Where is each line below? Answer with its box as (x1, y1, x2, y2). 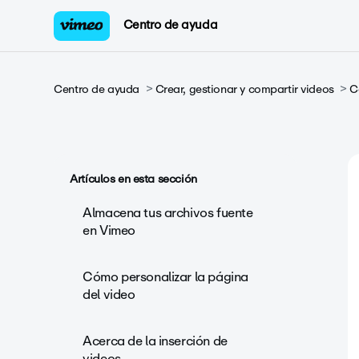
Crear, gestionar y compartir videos (155, 79, 334, 99)
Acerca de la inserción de (83, 330, 228, 352)
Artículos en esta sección (70, 170, 197, 188)
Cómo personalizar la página (83, 266, 248, 288)
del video (83, 284, 135, 305)
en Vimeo (83, 220, 135, 241)
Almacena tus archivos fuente (83, 202, 253, 224)
